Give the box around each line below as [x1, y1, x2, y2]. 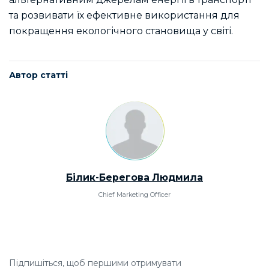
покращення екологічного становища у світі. [9, 25, 233, 37]
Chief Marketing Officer [98, 191, 171, 199]
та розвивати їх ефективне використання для [9, 9, 240, 21]
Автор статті [9, 69, 68, 80]
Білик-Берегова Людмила [66, 172, 203, 184]
